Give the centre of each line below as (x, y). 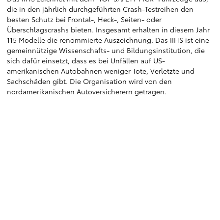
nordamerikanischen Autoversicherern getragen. (87, 91)
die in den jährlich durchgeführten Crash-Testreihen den (100, 9)
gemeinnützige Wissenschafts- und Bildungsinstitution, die (106, 50)
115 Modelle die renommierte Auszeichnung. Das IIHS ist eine (108, 40)
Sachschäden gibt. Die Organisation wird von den (89, 81)
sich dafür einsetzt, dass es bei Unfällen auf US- (86, 60)
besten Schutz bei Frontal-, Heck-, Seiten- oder (84, 19)
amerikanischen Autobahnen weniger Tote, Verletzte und (101, 71)
